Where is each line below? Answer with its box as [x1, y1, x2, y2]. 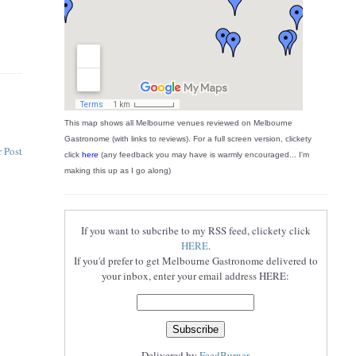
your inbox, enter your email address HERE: [102, 269, 290, 284]
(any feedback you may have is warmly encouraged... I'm [98, 150, 309, 160]
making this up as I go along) [64, 166, 171, 176]
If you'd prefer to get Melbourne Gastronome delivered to [73, 253, 318, 269]
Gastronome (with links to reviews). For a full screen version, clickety [64, 134, 311, 144]
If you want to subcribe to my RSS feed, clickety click [80, 223, 311, 238]
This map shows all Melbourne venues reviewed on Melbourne [64, 118, 292, 128]
